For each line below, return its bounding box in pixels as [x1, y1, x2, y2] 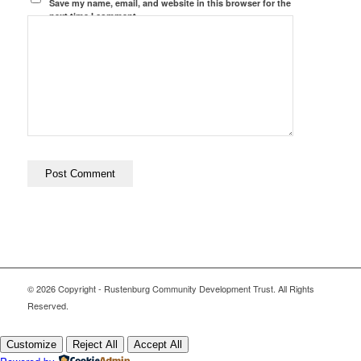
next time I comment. [49, 9, 139, 22]
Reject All [73, 338, 118, 351]
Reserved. [27, 298, 68, 312]
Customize [6, 338, 56, 351]
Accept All [134, 338, 182, 351]
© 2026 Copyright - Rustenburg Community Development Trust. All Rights [27, 281, 314, 295]
